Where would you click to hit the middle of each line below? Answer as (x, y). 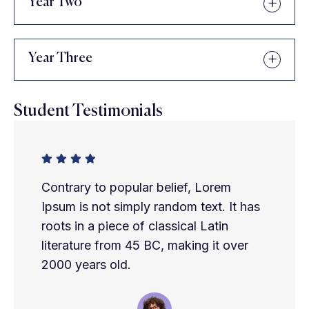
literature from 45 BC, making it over (145, 245)
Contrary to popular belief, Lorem (136, 187)
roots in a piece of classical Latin (135, 226)
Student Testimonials (88, 111)
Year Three (60, 59)
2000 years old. (86, 265)
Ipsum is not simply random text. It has (151, 207)
